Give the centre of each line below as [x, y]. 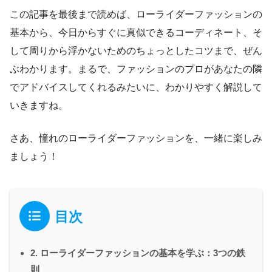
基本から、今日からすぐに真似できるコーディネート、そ [136, 32]
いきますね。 [39, 105]
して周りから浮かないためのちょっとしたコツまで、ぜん [136, 51]
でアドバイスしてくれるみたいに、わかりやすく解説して [136, 87]
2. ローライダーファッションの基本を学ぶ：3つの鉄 [138, 253]
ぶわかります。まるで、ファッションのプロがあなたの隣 [136, 69]
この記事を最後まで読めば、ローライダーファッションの [136, 14]
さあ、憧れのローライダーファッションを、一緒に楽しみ [136, 138]
